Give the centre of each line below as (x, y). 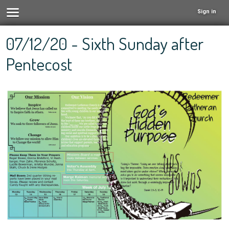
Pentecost (39, 63)
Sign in (207, 12)
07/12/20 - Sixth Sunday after (105, 43)
